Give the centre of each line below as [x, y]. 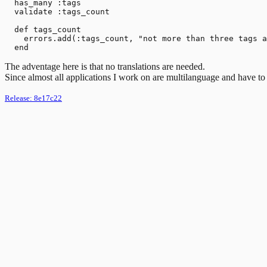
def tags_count [43, 29]
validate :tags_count [57, 11]
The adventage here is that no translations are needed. [105, 66]
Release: [19, 98]
